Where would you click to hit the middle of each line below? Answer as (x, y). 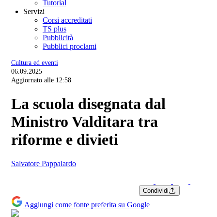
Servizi (34, 11)
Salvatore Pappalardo (44, 163)
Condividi (156, 190)
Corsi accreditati (67, 20)
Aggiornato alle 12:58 (41, 80)
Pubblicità (58, 38)
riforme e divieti (65, 140)
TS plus (54, 29)
